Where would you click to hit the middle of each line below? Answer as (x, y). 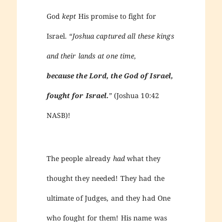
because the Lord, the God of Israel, (110, 75)
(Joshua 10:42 (136, 95)
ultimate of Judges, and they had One (109, 198)
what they (143, 158)
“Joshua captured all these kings (122, 36)
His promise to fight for (117, 16)
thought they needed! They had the (105, 178)
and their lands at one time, (91, 55)
